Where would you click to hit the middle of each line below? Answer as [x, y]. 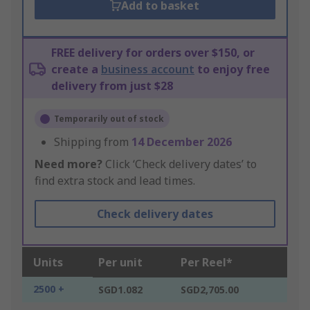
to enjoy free [232, 70]
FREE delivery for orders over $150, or [153, 53]
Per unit [120, 263]
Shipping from [93, 142]
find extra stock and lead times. [115, 181]
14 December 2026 [182, 142]
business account [148, 70]
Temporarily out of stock [109, 119]
